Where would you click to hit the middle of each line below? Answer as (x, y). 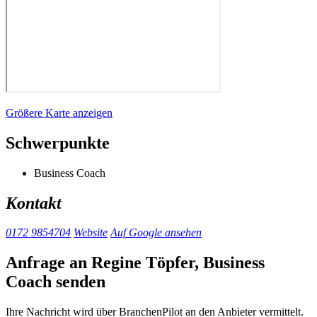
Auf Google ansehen (156, 233)
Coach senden (56, 282)
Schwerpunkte (58, 143)
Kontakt (34, 203)
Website (91, 233)
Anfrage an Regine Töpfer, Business (135, 263)
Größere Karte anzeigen (59, 113)
